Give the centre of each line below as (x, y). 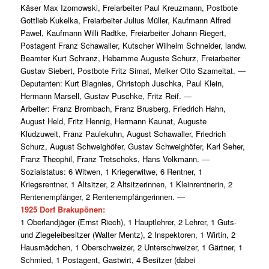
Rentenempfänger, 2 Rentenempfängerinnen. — (102, 197)
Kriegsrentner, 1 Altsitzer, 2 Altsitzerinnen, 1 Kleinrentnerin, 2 (126, 184)
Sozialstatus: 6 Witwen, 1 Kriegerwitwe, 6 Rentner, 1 (111, 172)
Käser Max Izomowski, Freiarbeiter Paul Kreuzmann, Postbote (129, 8)
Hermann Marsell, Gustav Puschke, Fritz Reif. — (106, 96)
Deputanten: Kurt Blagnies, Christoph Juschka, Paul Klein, (122, 83)
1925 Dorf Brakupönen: (62, 210)
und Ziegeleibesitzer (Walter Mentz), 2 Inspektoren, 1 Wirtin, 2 (128, 235)
